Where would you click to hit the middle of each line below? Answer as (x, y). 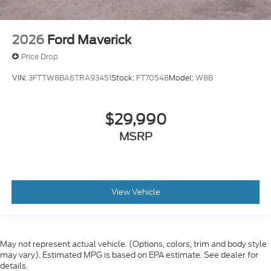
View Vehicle (135, 192)
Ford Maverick (89, 40)
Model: (182, 77)
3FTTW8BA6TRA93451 (70, 77)
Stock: (124, 77)
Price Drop (40, 56)
